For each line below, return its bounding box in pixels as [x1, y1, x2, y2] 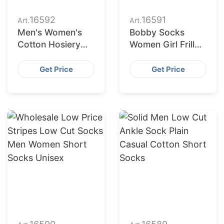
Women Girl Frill [129, 39, 194, 49]
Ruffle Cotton [129, 51, 184, 61]
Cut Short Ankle [17, 75, 83, 85]
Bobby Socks [129, 27, 184, 37]
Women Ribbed [129, 63, 192, 73]
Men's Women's [17, 27, 82, 37]
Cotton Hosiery [17, 39, 80, 49]
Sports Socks [17, 87, 73, 97]
